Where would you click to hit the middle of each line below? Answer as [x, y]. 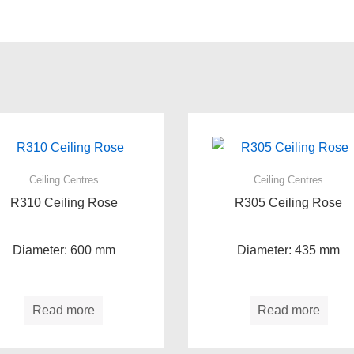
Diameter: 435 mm [289, 250]
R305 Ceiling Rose [289, 202]
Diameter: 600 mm [64, 250]
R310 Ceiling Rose [64, 202]
